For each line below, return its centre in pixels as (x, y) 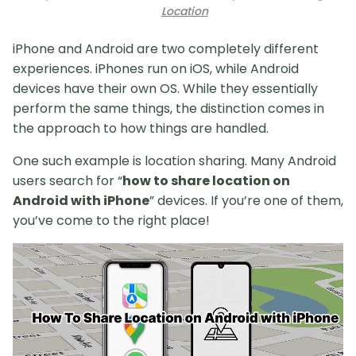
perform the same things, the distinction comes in (168, 109)
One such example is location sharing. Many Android (174, 161)
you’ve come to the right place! (111, 221)
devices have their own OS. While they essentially (165, 89)
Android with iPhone (81, 201)
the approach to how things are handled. (141, 129)
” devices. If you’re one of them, (246, 201)
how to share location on (206, 181)
